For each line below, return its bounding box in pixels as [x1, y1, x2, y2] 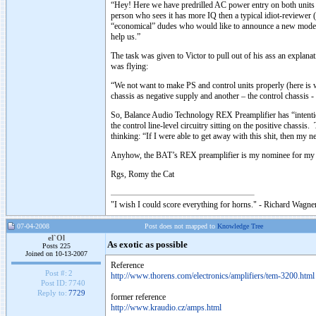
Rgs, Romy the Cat [111, 169, 174, 179]
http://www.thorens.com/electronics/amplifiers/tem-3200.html [111, 271, 315, 281]
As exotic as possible [107, 240, 188, 250]
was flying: [111, 61, 148, 71]
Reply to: [37, 288, 67, 298]
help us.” [111, 32, 145, 42]
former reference [111, 292, 166, 302]
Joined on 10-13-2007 [25, 250, 87, 257]
